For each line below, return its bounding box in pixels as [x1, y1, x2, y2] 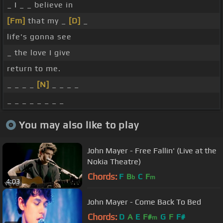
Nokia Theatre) [87, 156, 141, 166]
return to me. [7, 64, 61, 74]
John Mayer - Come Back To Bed [87, 197, 201, 207]
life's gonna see [7, 32, 72, 42]
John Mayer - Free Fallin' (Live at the [87, 145, 217, 155]
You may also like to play [18, 118, 139, 130]
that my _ [25, 16, 69, 26]
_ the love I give [7, 48, 71, 58]
